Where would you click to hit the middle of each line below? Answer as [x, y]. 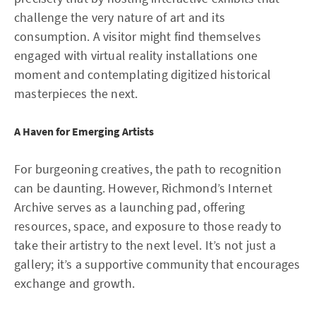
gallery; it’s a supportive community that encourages [157, 264]
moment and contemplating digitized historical [143, 74]
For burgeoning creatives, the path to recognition [148, 169]
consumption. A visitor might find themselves [138, 36]
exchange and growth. [74, 283]
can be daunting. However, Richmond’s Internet [144, 188]
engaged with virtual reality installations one [136, 55]
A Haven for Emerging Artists [84, 131]
